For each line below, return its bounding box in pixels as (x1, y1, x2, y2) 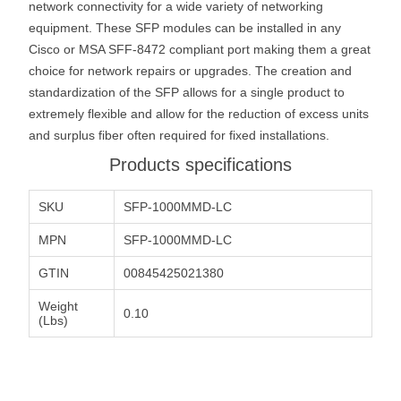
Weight (38, 298, 78, 313)
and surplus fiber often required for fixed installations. (29, 127, 329, 142)
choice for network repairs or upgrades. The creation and (29, 63, 352, 78)
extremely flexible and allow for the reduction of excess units (29, 106, 369, 121)
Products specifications (109, 154, 292, 175)
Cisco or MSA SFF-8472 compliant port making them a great (29, 41, 371, 56)
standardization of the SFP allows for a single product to (29, 84, 345, 99)
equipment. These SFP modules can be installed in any (29, 20, 341, 35)
